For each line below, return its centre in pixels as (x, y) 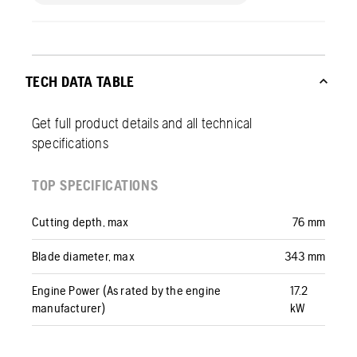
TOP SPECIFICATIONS (95, 186)
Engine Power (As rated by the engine (127, 291)
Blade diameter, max (83, 257)
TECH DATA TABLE (80, 82)
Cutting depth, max (80, 222)
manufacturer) (69, 308)
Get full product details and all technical (142, 123)
